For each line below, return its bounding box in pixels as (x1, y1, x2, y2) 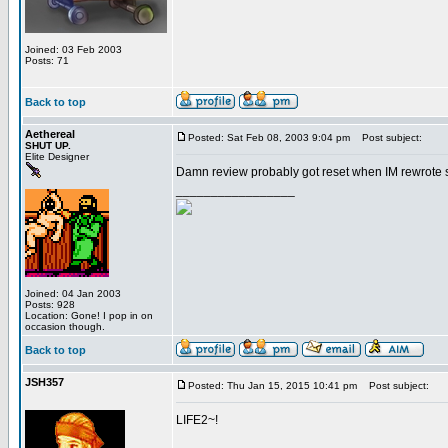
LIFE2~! (176, 413, 218, 427)
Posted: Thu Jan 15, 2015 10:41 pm (188, 380, 357, 391)
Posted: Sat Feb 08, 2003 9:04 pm (188, 132, 350, 143)
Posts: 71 (25, 55, 69, 66)
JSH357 (25, 376, 64, 388)
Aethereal (25, 128, 75, 140)
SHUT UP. (25, 140, 71, 151)
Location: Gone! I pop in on (25, 310, 153, 321)
